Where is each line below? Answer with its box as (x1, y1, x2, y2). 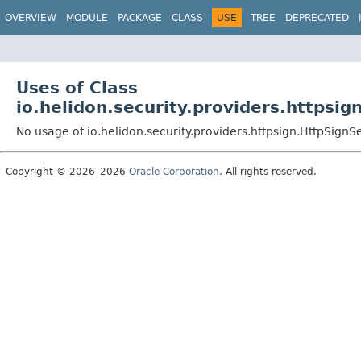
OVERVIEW (5, 12, 56, 23)
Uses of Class (16, 77, 138, 98)
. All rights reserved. (219, 165, 317, 177)
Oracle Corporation (129, 165, 219, 177)
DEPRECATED (285, 12, 349, 23)
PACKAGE (118, 12, 162, 23)
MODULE (66, 12, 108, 23)
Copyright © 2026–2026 (6, 165, 129, 177)
